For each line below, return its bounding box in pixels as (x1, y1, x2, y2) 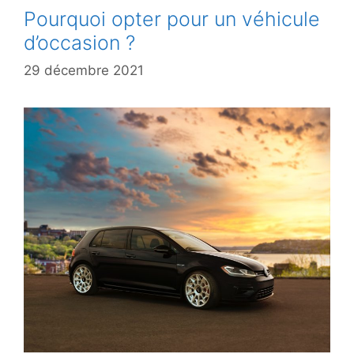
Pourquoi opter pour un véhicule (24, 6, 320, 31)
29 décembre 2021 (24, 62, 144, 79)
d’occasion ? (24, 30, 135, 55)
